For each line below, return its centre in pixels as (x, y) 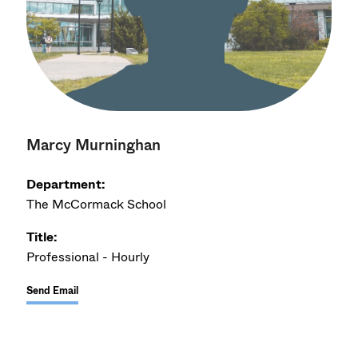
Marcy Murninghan (94, 145)
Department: (66, 184)
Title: (42, 237)
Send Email (53, 290)
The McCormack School (97, 204)
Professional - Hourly (88, 257)
